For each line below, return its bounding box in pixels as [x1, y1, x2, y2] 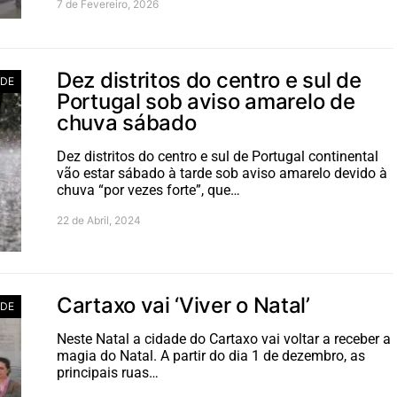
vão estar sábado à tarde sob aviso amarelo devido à [57, 165, 387, 182]
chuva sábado [57, 110, 197, 136]
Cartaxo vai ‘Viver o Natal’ [57, 292, 310, 318]
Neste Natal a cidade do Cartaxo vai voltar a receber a [57, 331, 391, 347]
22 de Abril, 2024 [57, 214, 141, 227]
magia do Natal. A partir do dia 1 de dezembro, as [57, 347, 365, 364]
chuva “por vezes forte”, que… [57, 182, 240, 198]
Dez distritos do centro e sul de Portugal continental [57, 148, 378, 165]
